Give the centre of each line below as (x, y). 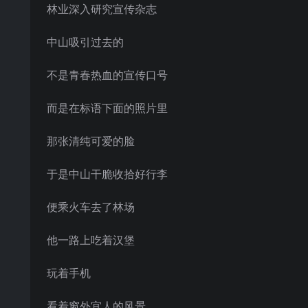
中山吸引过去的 (85, 42)
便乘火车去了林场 (91, 207)
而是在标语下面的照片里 (107, 108)
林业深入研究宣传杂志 (102, 9)
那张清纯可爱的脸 (91, 141)
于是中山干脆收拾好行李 (107, 174)
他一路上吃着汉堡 (91, 240)
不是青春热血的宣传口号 (107, 75)
